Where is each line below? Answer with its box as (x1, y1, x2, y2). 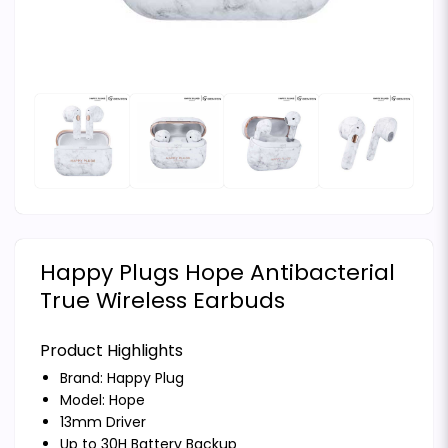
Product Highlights (40, 339, 183, 363)
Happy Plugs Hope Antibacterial (40, 257, 395, 289)
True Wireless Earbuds (40, 285, 285, 317)
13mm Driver (60, 412, 146, 433)
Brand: (60, 368, 107, 389)
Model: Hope (60, 390, 145, 411)
